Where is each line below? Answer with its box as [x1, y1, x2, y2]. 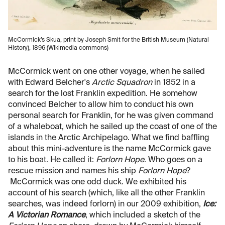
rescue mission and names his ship [8, 167, 138, 176]
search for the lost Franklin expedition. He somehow [8, 90, 197, 98]
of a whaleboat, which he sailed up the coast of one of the [8, 123, 217, 132]
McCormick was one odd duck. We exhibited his [8, 178, 186, 187]
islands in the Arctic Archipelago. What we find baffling [8, 134, 209, 143]
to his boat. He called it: [8, 156, 96, 165]
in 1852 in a [152, 79, 195, 87]
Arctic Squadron [92, 79, 152, 87]
